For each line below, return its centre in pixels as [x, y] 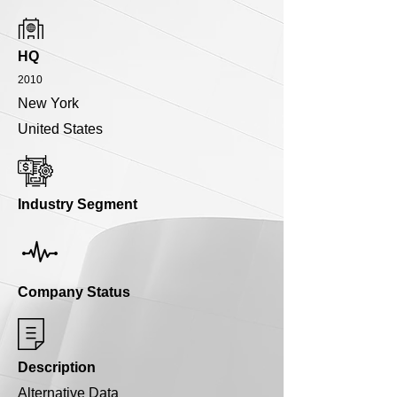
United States [60, 129]
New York [48, 104]
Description [57, 368]
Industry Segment [78, 205]
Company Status [74, 292]
